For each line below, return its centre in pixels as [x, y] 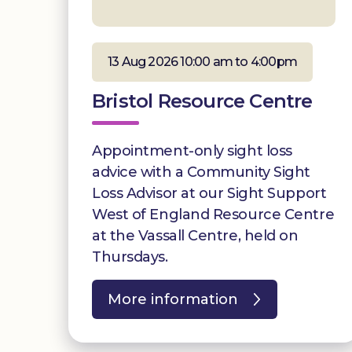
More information [173, 299]
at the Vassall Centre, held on [195, 235]
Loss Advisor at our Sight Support [209, 193]
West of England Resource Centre [213, 214]
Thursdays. [130, 257]
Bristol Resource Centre [202, 101]
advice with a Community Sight [201, 172]
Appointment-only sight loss [192, 150]
